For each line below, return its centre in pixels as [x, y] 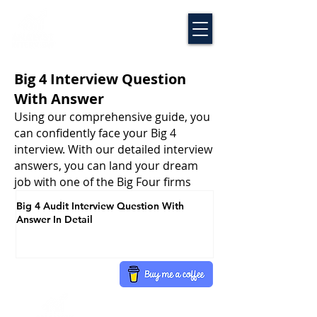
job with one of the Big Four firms [103, 182]
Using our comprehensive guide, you [112, 117]
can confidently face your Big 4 [95, 133]
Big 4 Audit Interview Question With [100, 206]
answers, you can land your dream [106, 166]
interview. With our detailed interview [113, 149]
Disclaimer [126, 295]
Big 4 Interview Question [100, 79]
